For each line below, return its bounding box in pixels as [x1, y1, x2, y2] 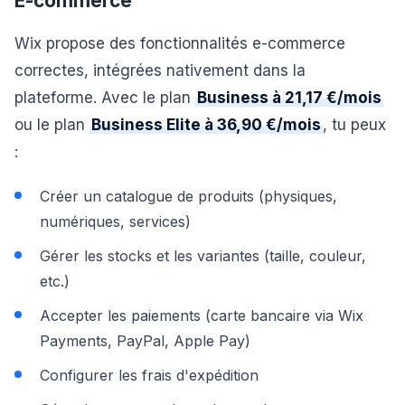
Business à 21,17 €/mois [197, 89, 381, 107]
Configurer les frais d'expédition [40, 366, 259, 384]
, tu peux [323, 116, 386, 134]
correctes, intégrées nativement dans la [14, 61, 306, 80]
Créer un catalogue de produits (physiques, [40, 187, 337, 205]
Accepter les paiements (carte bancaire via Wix [40, 306, 363, 325]
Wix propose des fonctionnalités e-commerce [14, 34, 345, 52]
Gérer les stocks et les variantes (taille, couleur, [40, 247, 366, 265]
